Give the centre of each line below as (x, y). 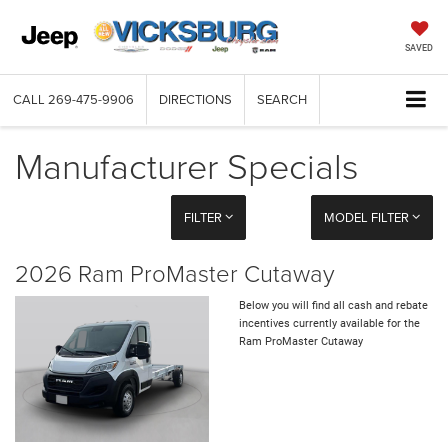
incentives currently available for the (329, 324)
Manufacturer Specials (187, 165)
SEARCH (282, 99)
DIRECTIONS (195, 99)
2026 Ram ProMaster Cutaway (175, 273)
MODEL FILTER (367, 217)
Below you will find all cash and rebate (333, 306)
